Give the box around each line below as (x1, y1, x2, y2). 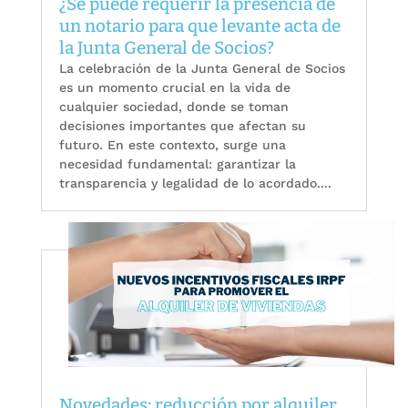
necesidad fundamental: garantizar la (58, 157, 296, 172)
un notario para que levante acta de (58, 15, 341, 37)
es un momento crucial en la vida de (58, 80, 291, 96)
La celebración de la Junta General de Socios (58, 61, 345, 76)
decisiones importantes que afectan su (58, 118, 306, 134)
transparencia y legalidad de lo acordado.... (58, 176, 331, 191)
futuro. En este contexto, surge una (58, 138, 286, 153)
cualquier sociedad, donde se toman (58, 99, 289, 115)
